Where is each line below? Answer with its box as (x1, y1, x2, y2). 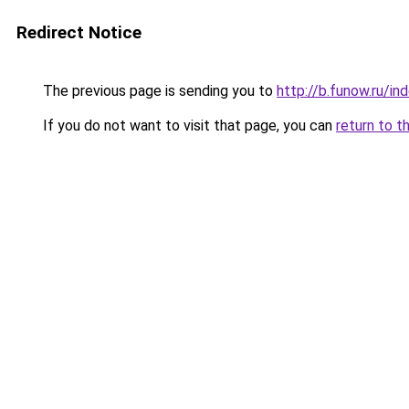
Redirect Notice (16, 22, 142, 43)
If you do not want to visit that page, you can (39, 117, 336, 134)
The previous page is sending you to (39, 82, 277, 100)
